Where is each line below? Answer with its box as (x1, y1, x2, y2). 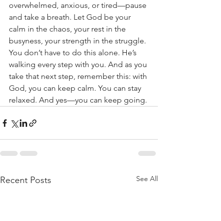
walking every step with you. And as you (9, 60, 149, 70)
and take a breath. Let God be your (9, 12, 133, 22)
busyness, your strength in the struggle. (9, 36, 148, 46)
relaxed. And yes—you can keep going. (9, 95, 147, 105)
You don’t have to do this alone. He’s (9, 48, 139, 58)
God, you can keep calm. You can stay (9, 83, 143, 93)
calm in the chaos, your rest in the (9, 24, 128, 34)
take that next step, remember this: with (9, 72, 149, 81)
